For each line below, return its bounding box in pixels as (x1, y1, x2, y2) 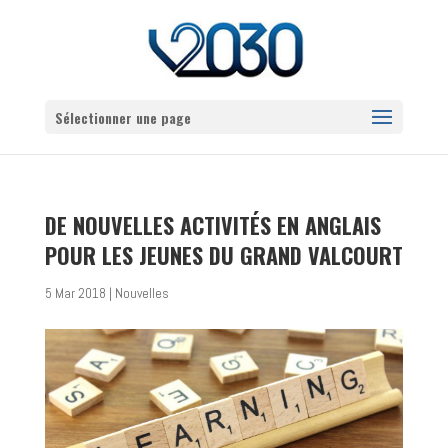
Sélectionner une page (54, 107, 191, 128)
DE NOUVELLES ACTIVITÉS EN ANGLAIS (44, 209, 381, 241)
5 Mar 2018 (44, 285, 106, 302)
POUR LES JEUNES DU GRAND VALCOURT (44, 239, 403, 271)
